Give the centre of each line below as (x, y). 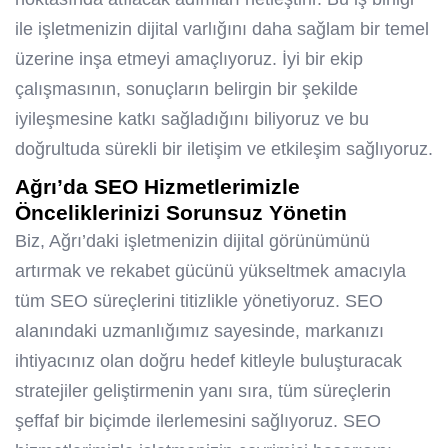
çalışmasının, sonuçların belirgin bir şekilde (186, 89)
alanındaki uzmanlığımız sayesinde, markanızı (199, 331)
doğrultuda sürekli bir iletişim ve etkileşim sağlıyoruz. (224, 149)
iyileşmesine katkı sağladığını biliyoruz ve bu (192, 119)
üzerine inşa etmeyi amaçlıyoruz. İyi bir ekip (189, 59)
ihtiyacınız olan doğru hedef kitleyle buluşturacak (208, 361)
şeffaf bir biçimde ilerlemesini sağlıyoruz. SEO (198, 421)
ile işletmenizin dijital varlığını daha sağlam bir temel (222, 29)
